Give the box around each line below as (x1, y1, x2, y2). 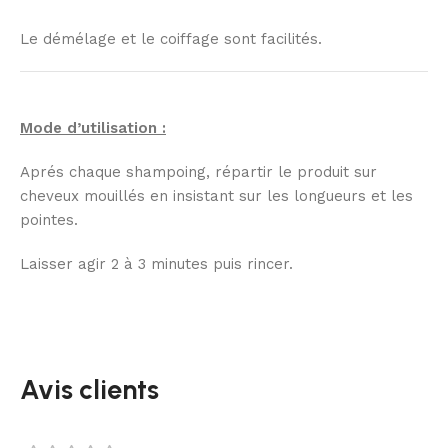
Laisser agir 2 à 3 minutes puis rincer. (20, 255, 293, 274)
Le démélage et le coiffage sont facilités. (20, 30, 322, 49)
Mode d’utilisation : (20, 119, 166, 138)
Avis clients (20, 373, 159, 407)
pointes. (20, 211, 78, 230)
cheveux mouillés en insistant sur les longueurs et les (20, 187, 413, 206)
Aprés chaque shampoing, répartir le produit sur (20, 163, 377, 182)
